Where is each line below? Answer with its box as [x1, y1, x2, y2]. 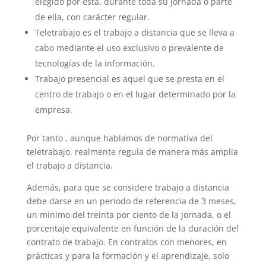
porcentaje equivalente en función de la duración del [26, 222, 239, 234]
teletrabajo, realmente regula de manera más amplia [26, 145, 238, 157]
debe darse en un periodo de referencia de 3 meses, [26, 195, 236, 207]
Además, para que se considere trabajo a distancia [26, 181, 229, 193]
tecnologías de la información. [34, 57, 155, 69]
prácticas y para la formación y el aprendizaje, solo [26, 249, 229, 261]
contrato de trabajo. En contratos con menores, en [26, 236, 227, 248]
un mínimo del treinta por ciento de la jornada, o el [26, 208, 231, 220]
